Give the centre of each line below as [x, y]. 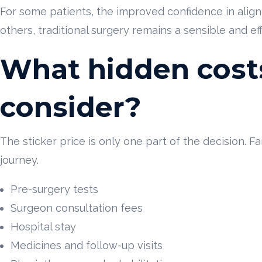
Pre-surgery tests [54, 189]
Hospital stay [43, 226]
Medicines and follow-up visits [87, 245]
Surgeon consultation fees [77, 208]
